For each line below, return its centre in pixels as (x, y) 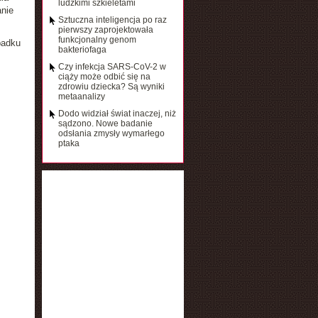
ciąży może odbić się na (104, 77)
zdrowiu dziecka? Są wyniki (111, 87)
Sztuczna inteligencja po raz (112, 20)
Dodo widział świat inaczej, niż (117, 114)
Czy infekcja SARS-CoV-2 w (112, 67)
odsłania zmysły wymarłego (111, 133)
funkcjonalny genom (97, 40)
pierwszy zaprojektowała (105, 30)
